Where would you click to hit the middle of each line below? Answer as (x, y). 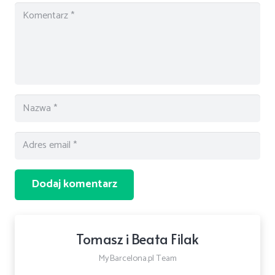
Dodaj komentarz (74, 184)
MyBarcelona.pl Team (137, 259)
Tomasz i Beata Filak (137, 238)
